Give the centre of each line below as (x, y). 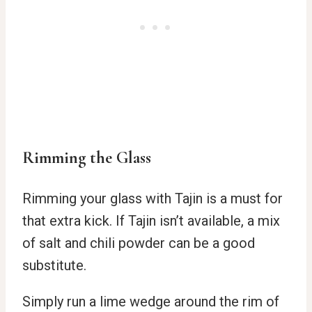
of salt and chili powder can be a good (139, 243)
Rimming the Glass (87, 157)
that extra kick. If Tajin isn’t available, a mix (151, 220)
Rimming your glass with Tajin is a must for (153, 198)
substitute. (54, 265)
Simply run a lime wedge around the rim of (151, 301)
